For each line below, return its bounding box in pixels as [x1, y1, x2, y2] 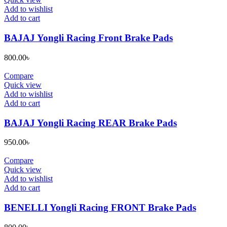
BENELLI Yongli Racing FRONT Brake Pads [4, 202, 196, 213]
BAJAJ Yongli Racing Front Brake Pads [4, 32, 173, 44]
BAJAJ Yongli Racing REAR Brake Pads [4, 117, 177, 128]
